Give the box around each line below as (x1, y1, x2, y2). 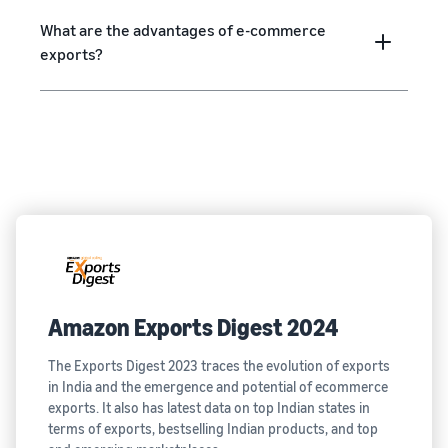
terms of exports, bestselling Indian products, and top (48, 420, 378, 438)
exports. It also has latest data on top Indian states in (48, 399, 370, 417)
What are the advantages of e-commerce (40, 20, 326, 41)
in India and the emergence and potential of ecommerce (48, 378, 388, 396)
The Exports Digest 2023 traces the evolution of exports (48, 357, 390, 375)
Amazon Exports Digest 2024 (48, 313, 338, 342)
